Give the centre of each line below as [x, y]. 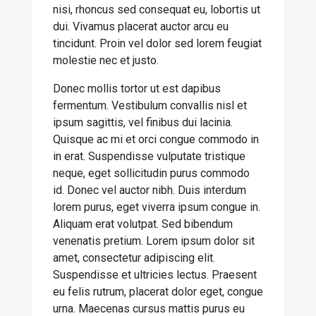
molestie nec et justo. [106, 60]
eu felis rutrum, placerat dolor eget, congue [158, 292]
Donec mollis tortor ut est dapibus [137, 89]
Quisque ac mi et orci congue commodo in [156, 139]
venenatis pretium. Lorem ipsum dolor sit [154, 241]
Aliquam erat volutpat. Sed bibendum [143, 224]
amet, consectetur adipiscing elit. [134, 258]
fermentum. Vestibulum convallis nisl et [150, 105]
